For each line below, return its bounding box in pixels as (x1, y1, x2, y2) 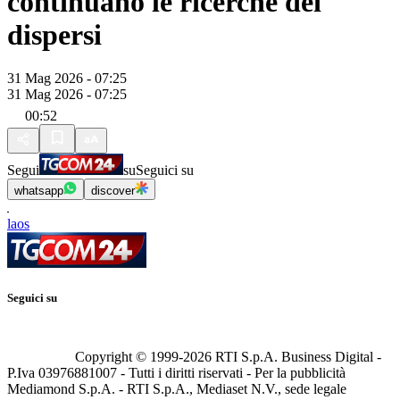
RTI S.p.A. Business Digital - (212, 349, 381, 365)
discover (91, 184, 135, 198)
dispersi (7, 18, 102, 51)
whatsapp (14, 184, 63, 198)
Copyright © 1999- (75, 349, 183, 365)
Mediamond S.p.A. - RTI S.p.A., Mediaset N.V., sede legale (7, 381, 346, 397)
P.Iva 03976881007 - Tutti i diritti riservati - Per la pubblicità (7, 365, 346, 381)
